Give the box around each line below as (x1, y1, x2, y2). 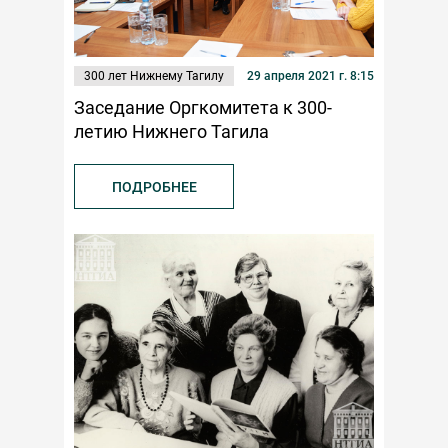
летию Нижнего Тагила (74, 121, 269, 143)
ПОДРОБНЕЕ (111, 179, 197, 196)
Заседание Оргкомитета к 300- (74, 97, 332, 119)
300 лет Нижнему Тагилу (84, 69, 224, 84)
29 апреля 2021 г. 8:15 (247, 69, 374, 84)
